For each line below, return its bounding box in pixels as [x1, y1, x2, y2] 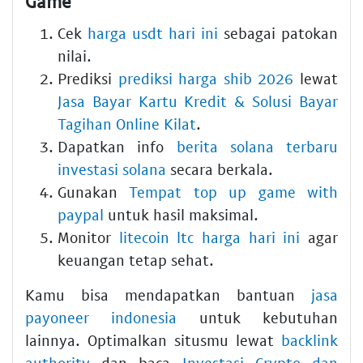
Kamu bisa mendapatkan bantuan [25, 285, 311, 305]
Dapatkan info [58, 137, 177, 156]
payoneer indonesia [25, 308, 177, 327]
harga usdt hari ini [88, 23, 218, 43]
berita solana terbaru [176, 137, 338, 156]
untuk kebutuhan [177, 308, 339, 327]
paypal [58, 205, 104, 224]
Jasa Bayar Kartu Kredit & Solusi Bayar [58, 92, 338, 111]
